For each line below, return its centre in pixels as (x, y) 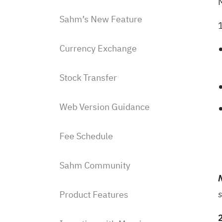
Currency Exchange (98, 48)
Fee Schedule (86, 136)
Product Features (94, 194)
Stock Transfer (88, 78)
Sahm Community (95, 165)
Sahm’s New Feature (101, 19)
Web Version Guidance (105, 107)
